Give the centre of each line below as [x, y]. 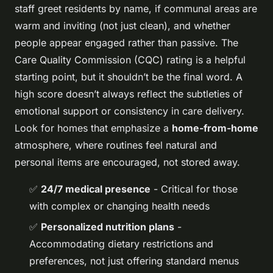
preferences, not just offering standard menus [134, 261]
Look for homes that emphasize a [93, 128]
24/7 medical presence [96, 189]
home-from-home [215, 128]
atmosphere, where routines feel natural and [116, 145]
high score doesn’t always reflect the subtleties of [129, 94]
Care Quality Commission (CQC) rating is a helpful [130, 59]
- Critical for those [194, 189]
